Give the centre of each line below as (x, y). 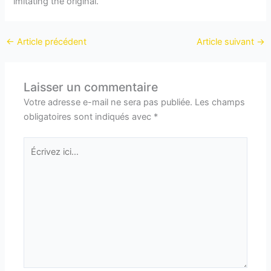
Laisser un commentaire (91, 87)
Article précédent (50, 42)
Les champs (220, 103)
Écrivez (38, 144)
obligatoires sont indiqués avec (89, 117)
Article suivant (227, 42)
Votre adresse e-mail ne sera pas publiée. (108, 103)
